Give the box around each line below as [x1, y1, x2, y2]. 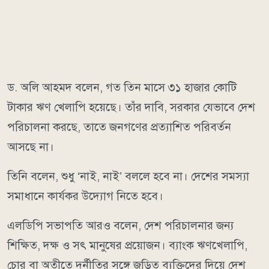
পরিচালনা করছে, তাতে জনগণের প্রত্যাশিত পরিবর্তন [7, 120, 231, 134]
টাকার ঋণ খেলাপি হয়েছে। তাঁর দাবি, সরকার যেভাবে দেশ [7, 100, 255, 115]
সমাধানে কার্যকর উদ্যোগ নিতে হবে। [7, 189, 163, 204]
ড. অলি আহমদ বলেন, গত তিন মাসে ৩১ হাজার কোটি [7, 80, 237, 95]
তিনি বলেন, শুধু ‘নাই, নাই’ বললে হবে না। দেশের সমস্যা [7, 169, 249, 184]
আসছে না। [7, 140, 54, 154]
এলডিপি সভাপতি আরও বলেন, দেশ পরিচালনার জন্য [7, 219, 234, 233]
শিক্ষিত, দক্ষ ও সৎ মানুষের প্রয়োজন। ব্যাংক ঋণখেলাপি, [7, 238, 247, 253]
